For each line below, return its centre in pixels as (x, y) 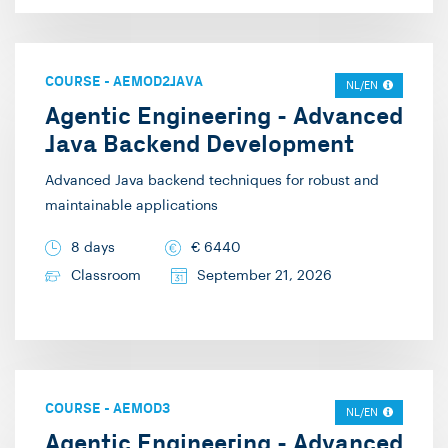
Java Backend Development (199, 145)
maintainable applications (131, 206)
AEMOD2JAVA (158, 82)
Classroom (106, 276)
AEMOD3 (141, 409)
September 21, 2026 (264, 276)
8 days (93, 248)
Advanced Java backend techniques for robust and (212, 181)
